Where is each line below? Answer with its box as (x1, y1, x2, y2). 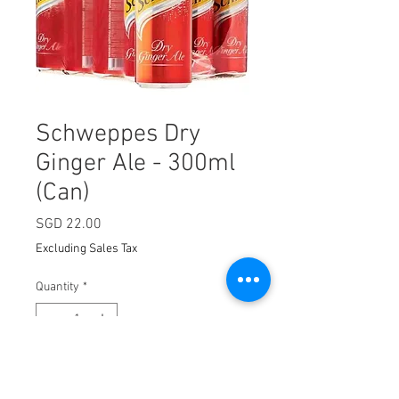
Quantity (36, 279, 79, 295)
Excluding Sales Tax (36, 240, 137, 256)
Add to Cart (108, 365, 177, 384)
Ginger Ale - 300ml (36, 148, 235, 179)
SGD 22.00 (36, 215, 102, 233)
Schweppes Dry (36, 118, 200, 150)
